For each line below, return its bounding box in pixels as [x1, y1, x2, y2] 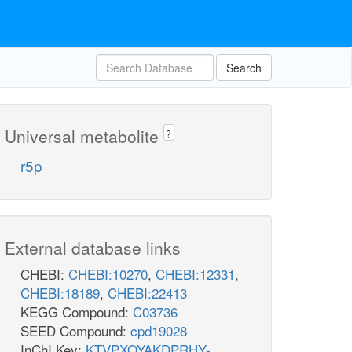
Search [226, 60, 262, 75]
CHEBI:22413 [108, 283, 187, 303]
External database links [5, 236, 181, 260]
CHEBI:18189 [20, 283, 100, 303]
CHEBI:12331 [156, 264, 235, 284]
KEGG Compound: [20, 302, 133, 322]
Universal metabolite [5, 124, 163, 148]
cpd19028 [130, 321, 187, 341]
